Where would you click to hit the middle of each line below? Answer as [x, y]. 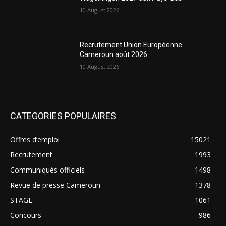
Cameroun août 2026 [114, 54]
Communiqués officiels [47, 169]
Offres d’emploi [35, 139]
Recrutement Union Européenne [131, 45]
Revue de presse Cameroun [55, 185]
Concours [26, 215]
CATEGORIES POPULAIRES [63, 116]
